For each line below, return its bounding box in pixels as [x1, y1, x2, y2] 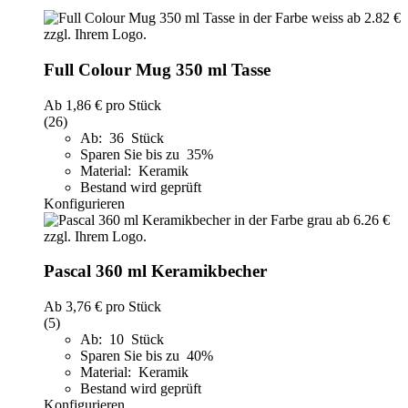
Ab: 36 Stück [80, 129, 164, 146]
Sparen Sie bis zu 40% [80, 347, 217, 363]
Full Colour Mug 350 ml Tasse [44, 59, 270, 79]
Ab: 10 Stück [80, 331, 164, 347]
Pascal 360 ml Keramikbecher [44, 261, 267, 281]
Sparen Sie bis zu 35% [80, 146, 217, 162]
